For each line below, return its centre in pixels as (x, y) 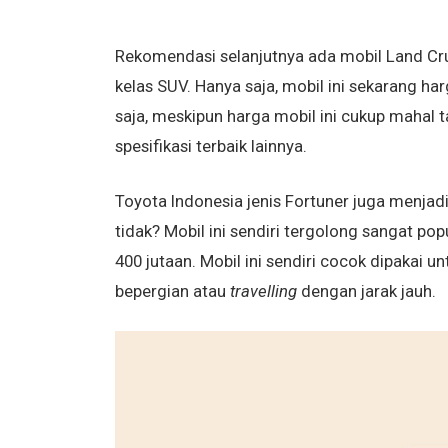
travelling (263, 291)
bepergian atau (172, 291)
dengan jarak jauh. (366, 291)
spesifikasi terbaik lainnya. (210, 146)
